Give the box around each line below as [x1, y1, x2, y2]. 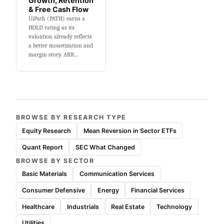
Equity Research [22, 127, 71, 135]
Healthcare [22, 202, 55, 210]
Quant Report [22, 143, 63, 151]
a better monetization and [28, 42, 93, 49]
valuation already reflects [28, 33, 92, 40]
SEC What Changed [75, 143, 135, 151]
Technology [156, 202, 192, 210]
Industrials [66, 202, 99, 210]
